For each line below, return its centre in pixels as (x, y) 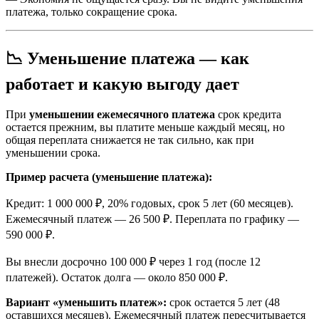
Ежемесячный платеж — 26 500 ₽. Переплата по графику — (152, 219)
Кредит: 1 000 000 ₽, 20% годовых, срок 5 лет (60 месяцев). (150, 204)
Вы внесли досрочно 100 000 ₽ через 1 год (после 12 (133, 262)
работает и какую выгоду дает (122, 84)
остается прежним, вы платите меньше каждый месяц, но (145, 127)
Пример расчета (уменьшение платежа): (109, 177)
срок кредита (248, 115)
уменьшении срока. (53, 153)
